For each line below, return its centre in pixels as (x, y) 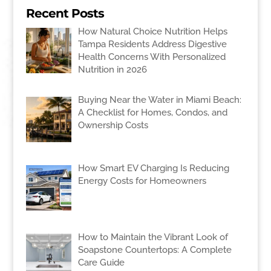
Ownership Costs (113, 126)
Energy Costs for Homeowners (142, 181)
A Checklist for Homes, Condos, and (152, 113)
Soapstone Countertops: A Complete (155, 250)
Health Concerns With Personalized (152, 57)
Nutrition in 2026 (112, 69)
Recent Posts (65, 13)
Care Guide (101, 262)
